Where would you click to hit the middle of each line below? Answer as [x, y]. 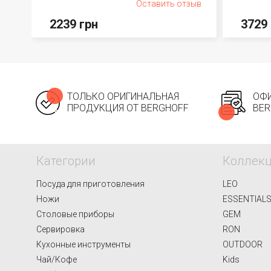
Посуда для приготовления [90, 184]
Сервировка [60, 229]
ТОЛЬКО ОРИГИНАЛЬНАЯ [123, 96]
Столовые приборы [75, 214]
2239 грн [74, 24]
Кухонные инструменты [83, 244]
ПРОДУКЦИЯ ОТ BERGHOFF [128, 108]
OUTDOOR [243, 244]
